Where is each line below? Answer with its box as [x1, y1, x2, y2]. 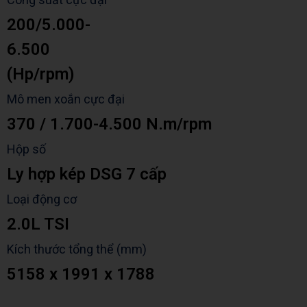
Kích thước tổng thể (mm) [7, 242, 147, 257]
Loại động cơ [7, 192, 77, 207]
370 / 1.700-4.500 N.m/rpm [7, 114, 212, 134]
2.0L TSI [7, 214, 69, 234]
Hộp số [7, 142, 46, 157]
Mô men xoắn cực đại [7, 92, 125, 107]
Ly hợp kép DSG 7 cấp [7, 164, 167, 184]
